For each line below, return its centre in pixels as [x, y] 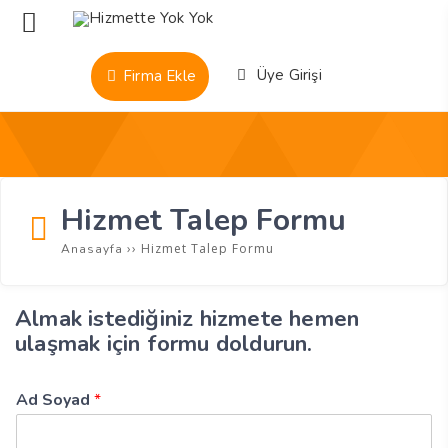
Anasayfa [91, 249]
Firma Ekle [157, 76]
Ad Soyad [55, 400]
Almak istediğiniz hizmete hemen [187, 318]
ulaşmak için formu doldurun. [164, 343]
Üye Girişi [287, 75]
